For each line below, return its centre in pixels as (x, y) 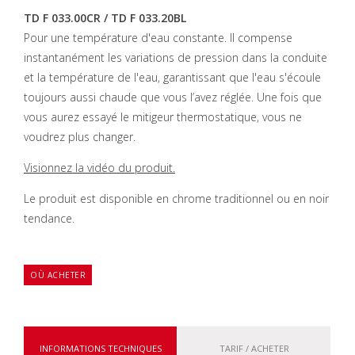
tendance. (49, 218)
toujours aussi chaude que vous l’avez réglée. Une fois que (173, 97)
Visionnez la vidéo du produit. (99, 168)
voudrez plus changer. (80, 137)
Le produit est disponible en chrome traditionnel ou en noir (176, 198)
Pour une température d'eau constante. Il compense (158, 38)
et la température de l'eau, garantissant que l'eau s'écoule (172, 77)
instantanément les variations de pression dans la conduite (176, 57)
